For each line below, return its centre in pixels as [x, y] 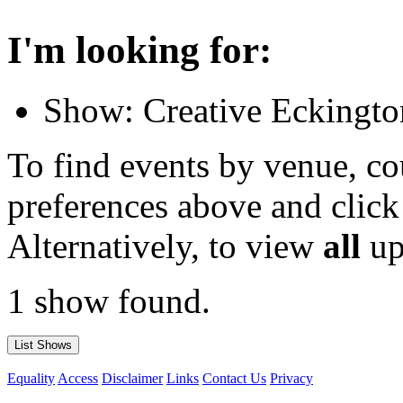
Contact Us [234, 379]
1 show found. [109, 301]
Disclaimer [132, 379]
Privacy [291, 379]
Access [78, 379]
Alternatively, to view [165, 246]
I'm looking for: [139, 50]
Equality [31, 379]
